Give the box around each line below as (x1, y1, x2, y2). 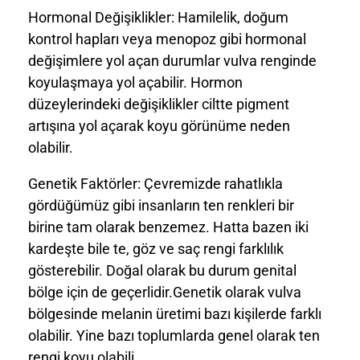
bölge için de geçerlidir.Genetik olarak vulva (28, 283, 301, 301)
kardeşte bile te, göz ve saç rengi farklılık (28, 239, 284, 257)
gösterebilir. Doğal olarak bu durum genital (28, 261, 297, 279)
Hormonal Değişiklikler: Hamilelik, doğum (28, 8, 288, 26)
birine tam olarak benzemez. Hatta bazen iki (28, 218, 309, 235)
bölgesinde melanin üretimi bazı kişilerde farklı (28, 305, 321, 322)
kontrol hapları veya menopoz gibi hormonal (28, 30, 306, 47)
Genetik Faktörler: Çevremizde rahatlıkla (28, 174, 283, 192)
